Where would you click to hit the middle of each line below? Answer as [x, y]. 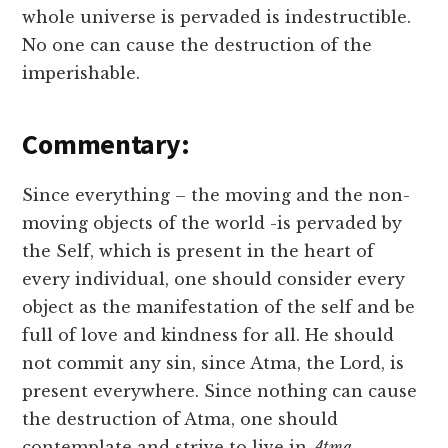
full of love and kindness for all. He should [208, 335]
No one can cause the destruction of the [197, 45]
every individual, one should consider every [214, 279]
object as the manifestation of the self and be [219, 307]
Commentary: [106, 144]
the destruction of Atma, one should [180, 419]
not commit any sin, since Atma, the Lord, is [213, 363]
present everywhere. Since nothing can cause [220, 391]
